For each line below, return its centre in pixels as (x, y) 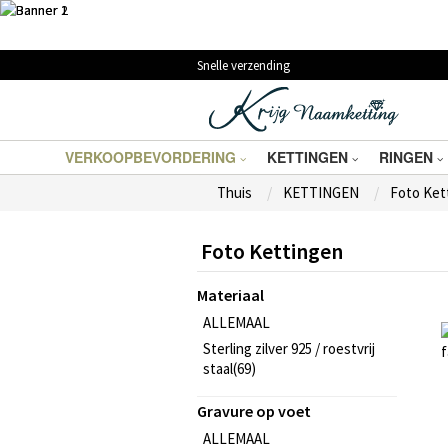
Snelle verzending (243, 65)
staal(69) (229, 368)
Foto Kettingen (272, 251)
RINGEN (408, 157)
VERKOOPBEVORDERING (152, 157)
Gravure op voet (254, 411)
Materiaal (230, 295)
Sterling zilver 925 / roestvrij (289, 348)
